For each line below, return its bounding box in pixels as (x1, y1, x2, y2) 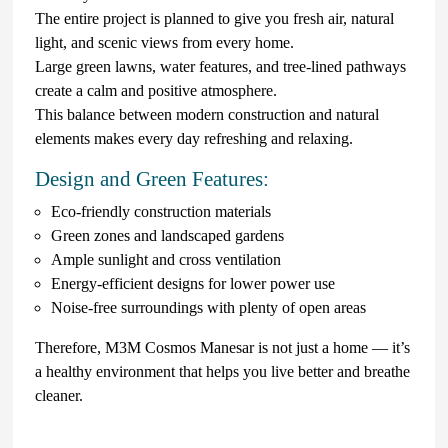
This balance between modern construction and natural (35, 105, 379, 123)
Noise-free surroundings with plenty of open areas (51, 298, 366, 316)
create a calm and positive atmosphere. (35, 81, 277, 99)
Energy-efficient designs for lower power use (51, 274, 335, 292)
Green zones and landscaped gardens (51, 226, 284, 244)
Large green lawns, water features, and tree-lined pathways (35, 57, 406, 75)
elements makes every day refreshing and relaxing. (35, 129, 353, 147)
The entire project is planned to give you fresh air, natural (35, 9, 394, 27)
